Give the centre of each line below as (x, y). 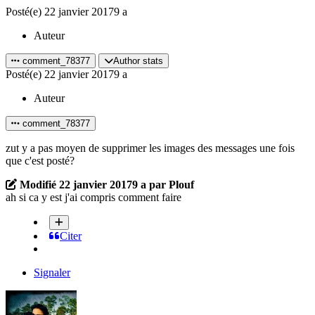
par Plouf (170, 184)
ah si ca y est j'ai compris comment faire (94, 197)
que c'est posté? (40, 160)
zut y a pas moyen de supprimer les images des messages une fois (150, 148)
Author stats (138, 60)
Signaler (52, 272)
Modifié (39, 184)
